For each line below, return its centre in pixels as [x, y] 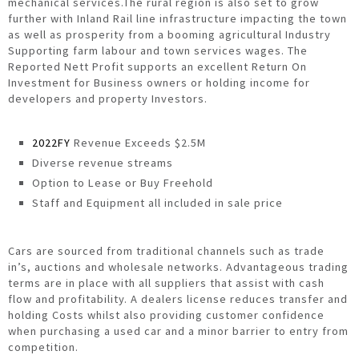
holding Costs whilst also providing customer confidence [167, 315]
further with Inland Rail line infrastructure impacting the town [178, 19]
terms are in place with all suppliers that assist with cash [167, 283]
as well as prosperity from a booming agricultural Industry [170, 35]
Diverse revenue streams [103, 163]
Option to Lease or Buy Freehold [123, 183]
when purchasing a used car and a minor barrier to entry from [179, 331]
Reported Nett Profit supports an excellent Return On [158, 67]
